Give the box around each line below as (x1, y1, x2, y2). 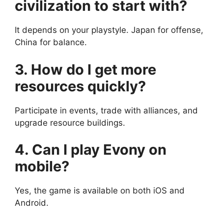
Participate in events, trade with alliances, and (15, 105, 198, 115)
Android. (15, 198, 49, 208)
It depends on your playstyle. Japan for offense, (15, 25, 203, 35)
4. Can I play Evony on (15, 141, 166, 159)
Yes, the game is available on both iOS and (15, 186, 185, 196)
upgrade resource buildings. (15, 117, 125, 128)
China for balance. (15, 37, 87, 48)
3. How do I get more (15, 60, 156, 78)
